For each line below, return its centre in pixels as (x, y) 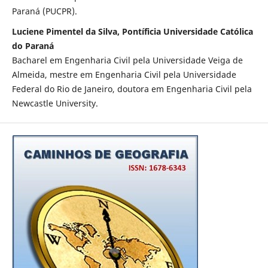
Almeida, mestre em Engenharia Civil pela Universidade (124, 74)
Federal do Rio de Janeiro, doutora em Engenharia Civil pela (132, 89)
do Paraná (33, 45)
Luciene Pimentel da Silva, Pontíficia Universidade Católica (132, 31)
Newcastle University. (55, 103)
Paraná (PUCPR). (44, 11)
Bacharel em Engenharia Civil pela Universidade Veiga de (127, 60)
